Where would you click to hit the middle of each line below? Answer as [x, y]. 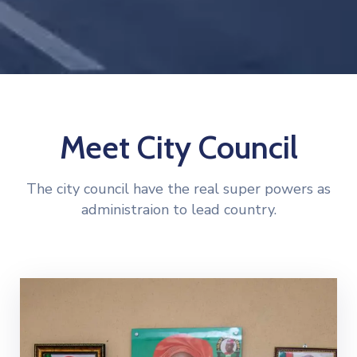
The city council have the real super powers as [178, 188]
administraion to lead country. [178, 209]
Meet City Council [178, 147]
